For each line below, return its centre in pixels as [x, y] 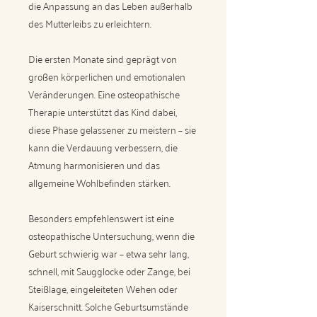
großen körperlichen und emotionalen [107, 76]
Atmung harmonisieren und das [94, 165]
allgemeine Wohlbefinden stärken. [99, 182]
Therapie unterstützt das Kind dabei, [103, 111]
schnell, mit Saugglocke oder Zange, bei [109, 271]
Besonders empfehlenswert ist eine [101, 218]
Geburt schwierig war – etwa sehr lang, [109, 253]
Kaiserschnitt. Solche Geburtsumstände [108, 306]
